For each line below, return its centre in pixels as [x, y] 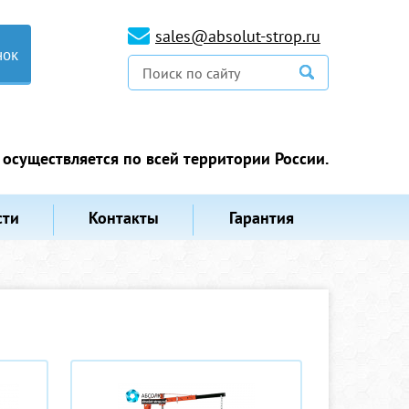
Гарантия [261, 218]
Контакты [124, 218]
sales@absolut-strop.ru [238, 36]
